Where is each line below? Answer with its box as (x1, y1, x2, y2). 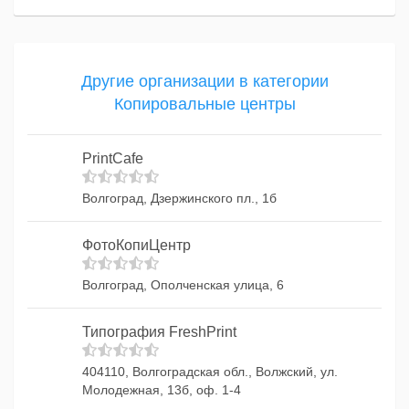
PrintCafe (82, 151, 143, 166)
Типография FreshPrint (82, 324, 236, 340)
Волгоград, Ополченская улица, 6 (82, 278, 284, 292)
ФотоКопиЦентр (82, 237, 191, 253)
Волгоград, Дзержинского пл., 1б (82, 191, 277, 205)
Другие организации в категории (80, 72, 329, 90)
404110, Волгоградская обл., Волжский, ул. (82, 364, 338, 379)
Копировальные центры (113, 95, 296, 113)
